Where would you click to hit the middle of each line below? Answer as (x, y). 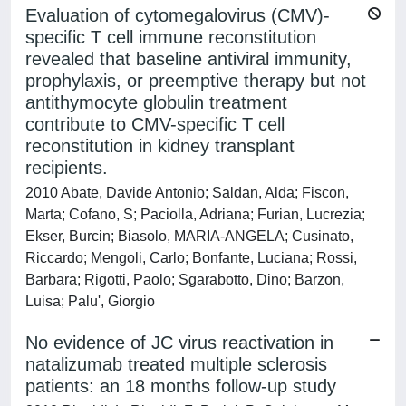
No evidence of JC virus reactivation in (179, 343)
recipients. (67, 168)
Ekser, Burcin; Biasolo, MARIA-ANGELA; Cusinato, (189, 236)
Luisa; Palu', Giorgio (90, 301)
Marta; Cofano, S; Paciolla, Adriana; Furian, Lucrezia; (195, 214)
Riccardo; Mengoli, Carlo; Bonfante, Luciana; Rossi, (191, 258)
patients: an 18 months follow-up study (181, 386)
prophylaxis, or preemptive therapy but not (196, 81)
